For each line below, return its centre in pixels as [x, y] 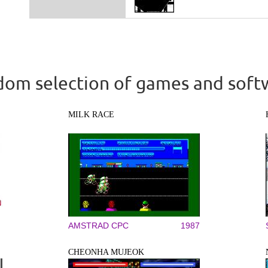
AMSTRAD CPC [98, 226]
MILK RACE [91, 115]
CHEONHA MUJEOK [106, 252]
